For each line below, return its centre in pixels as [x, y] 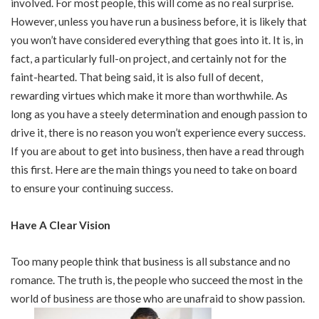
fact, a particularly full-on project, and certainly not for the [148, 58]
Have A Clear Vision [61, 225]
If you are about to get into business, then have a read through [157, 151]
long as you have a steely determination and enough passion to [159, 114]
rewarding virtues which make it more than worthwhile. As [149, 95]
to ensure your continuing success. [92, 188]
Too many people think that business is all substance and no [151, 261]
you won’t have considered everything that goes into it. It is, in [157, 40]
